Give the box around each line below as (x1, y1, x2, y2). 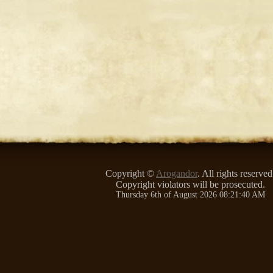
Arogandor (156, 168, 197, 179)
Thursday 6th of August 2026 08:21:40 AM (115, 190, 265, 199)
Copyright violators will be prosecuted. (115, 179, 265, 190)
